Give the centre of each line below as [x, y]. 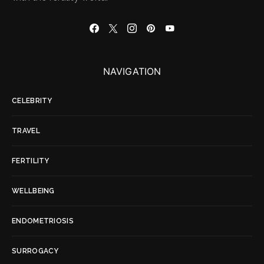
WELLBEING [33, 191]
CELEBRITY [32, 101]
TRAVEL [26, 131]
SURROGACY [35, 251]
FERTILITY [31, 161]
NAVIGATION [132, 72]
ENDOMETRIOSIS [43, 221]
